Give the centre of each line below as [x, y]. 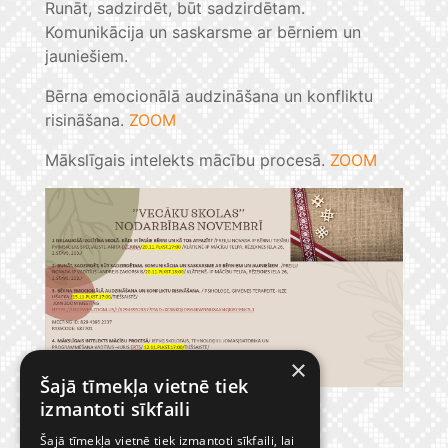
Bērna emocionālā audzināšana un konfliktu [209, 96]
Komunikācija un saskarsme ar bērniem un [203, 32]
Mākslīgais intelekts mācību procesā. [187, 160]
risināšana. [87, 120]
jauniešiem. [86, 56]
